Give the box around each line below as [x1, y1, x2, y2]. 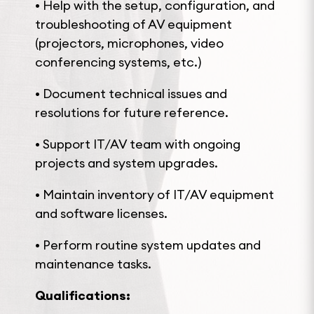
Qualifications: [35, 287, 130, 303]
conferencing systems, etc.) [35, 54, 201, 70]
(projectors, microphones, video [35, 35, 224, 51]
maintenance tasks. [35, 256, 151, 272]
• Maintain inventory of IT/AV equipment [35, 186, 274, 203]
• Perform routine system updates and [35, 237, 261, 253]
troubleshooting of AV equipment [35, 16, 232, 32]
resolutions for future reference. [35, 104, 228, 121]
